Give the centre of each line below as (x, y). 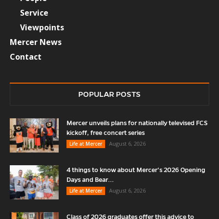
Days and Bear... (90, 180)
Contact (26, 56)
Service (34, 12)
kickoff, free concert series (106, 133)
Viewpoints (42, 27)
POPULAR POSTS (109, 94)
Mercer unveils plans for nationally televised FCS (137, 123)
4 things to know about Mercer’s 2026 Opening (136, 170)
